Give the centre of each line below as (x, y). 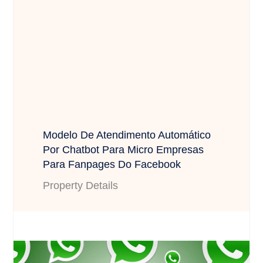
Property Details (81, 185)
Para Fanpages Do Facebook (112, 164)
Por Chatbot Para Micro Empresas (124, 149)
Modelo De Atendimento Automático (127, 135)
